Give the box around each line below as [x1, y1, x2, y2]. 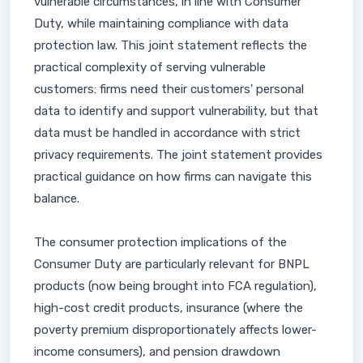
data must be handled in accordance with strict [34, 126, 301, 140]
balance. [34, 191, 79, 206]
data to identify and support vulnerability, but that [34, 104, 318, 118]
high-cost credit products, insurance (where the [34, 301, 303, 315]
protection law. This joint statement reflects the [34, 38, 307, 53]
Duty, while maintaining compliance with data [34, 16, 288, 31]
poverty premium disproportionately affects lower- [34, 322, 317, 337]
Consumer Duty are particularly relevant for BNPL [34, 257, 310, 271]
